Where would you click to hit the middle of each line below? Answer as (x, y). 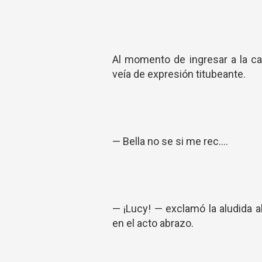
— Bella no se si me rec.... (170, 141)
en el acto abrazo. (153, 223)
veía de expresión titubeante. (179, 74)
